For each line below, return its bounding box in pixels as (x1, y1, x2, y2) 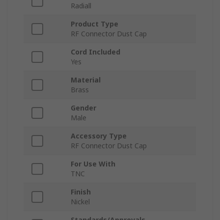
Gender (71, 103, 96, 113)
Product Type (71, 19, 118, 29)
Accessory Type (71, 131, 127, 141)
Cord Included (71, 47, 120, 57)
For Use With (71, 159, 115, 169)
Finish (71, 187, 91, 197)
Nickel (71, 197, 90, 207)
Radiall (71, 1, 91, 11)
